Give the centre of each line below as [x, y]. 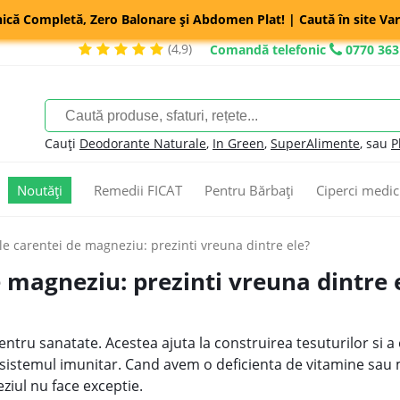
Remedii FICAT [138, 190]
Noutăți [40, 190]
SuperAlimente [315, 143]
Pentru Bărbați [249, 190]
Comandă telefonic [268, 50]
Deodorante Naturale [143, 143]
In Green [238, 143]
